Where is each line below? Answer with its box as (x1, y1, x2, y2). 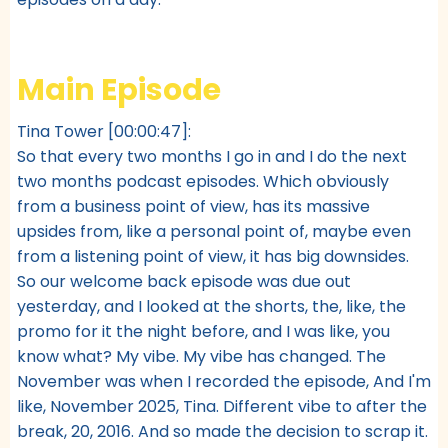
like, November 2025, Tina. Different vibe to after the (17, 394, 427, 418)
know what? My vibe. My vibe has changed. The (17, 344, 386, 368)
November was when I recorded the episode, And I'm (17, 369, 431, 393)
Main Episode (17, 68, 221, 111)
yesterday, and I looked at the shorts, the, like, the (17, 294, 406, 318)
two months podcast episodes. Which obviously (17, 169, 389, 193)
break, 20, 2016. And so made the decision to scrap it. (17, 419, 428, 443)
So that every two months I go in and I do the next (17, 144, 407, 168)
